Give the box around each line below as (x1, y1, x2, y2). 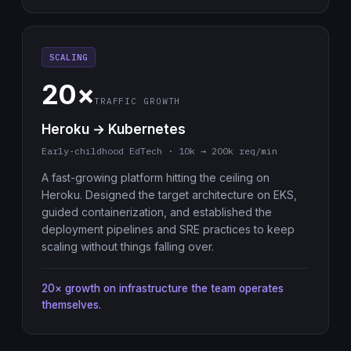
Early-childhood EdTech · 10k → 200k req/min (42, 145, 277, 157)
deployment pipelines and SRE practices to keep (42, 223, 295, 236)
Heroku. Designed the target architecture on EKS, (42, 188, 297, 201)
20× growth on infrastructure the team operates (42, 282, 284, 295)
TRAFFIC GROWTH (93, 96, 181, 107)
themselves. (42, 299, 101, 311)
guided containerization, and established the (42, 205, 272, 219)
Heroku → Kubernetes (42, 121, 186, 137)
